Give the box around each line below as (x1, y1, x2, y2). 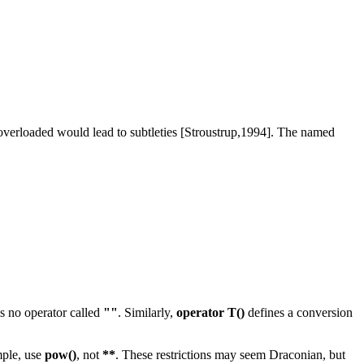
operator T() (176, 305, 245, 320)
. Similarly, (118, 305, 176, 320)
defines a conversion (245, 305, 353, 320)
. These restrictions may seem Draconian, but (115, 348, 345, 362)
